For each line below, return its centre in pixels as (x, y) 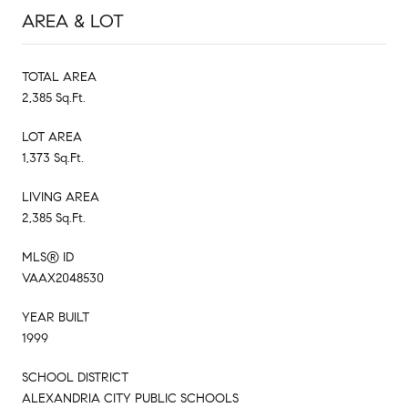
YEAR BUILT (56, 317)
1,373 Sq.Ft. (53, 158)
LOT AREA (52, 137)
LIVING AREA (61, 197)
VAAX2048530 (63, 278)
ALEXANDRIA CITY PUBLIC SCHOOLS (130, 398)
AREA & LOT (73, 21)
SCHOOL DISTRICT (75, 377)
